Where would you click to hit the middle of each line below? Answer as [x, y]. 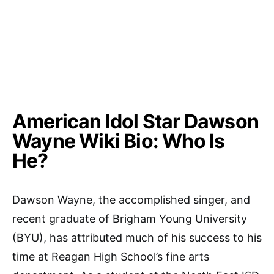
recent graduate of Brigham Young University [130, 219]
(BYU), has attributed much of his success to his [137, 238]
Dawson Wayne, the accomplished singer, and [131, 200]
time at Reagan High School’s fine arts [111, 257]
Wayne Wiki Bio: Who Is [119, 141]
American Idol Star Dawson [136, 122]
